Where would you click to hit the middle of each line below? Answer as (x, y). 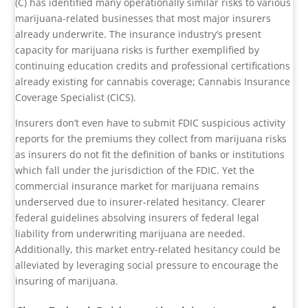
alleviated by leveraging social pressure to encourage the (147, 265)
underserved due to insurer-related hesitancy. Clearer (141, 202)
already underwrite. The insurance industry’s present (139, 34)
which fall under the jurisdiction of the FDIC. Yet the (135, 170)
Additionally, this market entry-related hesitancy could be (148, 250)
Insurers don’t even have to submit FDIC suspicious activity (151, 123)
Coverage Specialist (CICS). (76, 98)
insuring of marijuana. (67, 281)
